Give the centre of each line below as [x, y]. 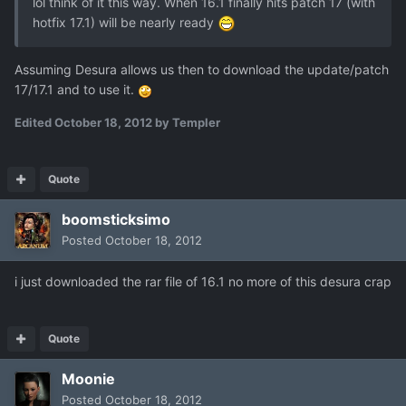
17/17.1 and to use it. [76, 90]
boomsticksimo [116, 220]
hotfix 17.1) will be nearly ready [125, 23]
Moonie [88, 379]
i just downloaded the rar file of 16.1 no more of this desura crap [203, 282]
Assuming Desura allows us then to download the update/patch [202, 70]
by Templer [186, 123]
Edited [34, 123]
